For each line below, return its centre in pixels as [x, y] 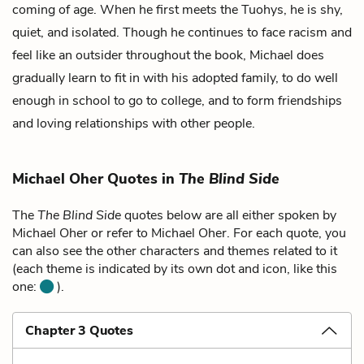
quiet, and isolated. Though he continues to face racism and [182, 32]
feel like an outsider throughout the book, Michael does [168, 55]
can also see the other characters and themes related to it [175, 251]
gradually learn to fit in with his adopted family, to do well [175, 78]
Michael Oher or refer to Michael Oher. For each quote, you [179, 233]
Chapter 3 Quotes [79, 330]
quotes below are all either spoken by [229, 215]
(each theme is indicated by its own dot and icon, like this [175, 269]
